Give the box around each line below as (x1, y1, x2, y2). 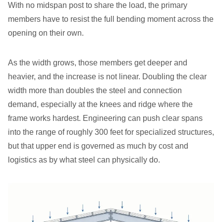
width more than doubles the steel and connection (8, 86, 182, 95)
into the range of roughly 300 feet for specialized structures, (8, 128, 214, 136)
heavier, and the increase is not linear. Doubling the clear (8, 72, 207, 81)
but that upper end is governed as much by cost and (8, 142, 188, 150)
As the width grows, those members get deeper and (8, 58, 187, 67)
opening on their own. (8, 29, 84, 37)
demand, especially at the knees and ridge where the (8, 100, 193, 109)
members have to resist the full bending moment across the (8, 15, 214, 23)
